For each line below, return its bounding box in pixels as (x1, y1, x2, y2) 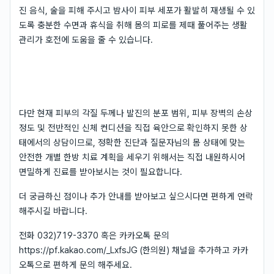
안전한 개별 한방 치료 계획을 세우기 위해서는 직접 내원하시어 (19, 152, 245, 162)
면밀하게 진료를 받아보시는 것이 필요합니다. (19, 166, 182, 177)
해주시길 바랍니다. (19, 206, 87, 216)
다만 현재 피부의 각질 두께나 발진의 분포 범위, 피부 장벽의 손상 (19, 108, 253, 118)
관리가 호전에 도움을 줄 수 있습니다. (19, 34, 153, 45)
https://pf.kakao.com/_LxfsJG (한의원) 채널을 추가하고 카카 (19, 245, 248, 255)
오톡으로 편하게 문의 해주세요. (19, 259, 132, 270)
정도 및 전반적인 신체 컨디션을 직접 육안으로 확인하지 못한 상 (19, 122, 248, 133)
